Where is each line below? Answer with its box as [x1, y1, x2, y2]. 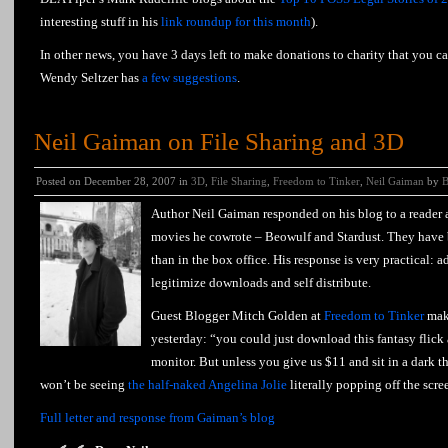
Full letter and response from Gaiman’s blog [40, 410, 275, 425]
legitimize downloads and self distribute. [151, 275, 371, 290]
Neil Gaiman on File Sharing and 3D [34, 128, 404, 155]
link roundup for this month [161, 14, 311, 29]
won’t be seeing [40, 377, 128, 392]
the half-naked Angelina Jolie [128, 377, 287, 392]
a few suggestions [142, 70, 237, 85]
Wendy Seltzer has [40, 70, 142, 85]
